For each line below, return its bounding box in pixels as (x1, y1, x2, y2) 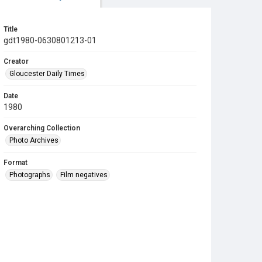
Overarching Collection (4, 124, 80, 132)
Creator (4, 57, 29, 65)
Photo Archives (9, 136, 58, 144)
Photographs (9, 171, 50, 179)
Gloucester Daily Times (9, 70, 85, 78)
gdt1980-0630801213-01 (4, 36, 96, 45)
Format (4, 158, 27, 167)
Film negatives (60, 171, 108, 179)
